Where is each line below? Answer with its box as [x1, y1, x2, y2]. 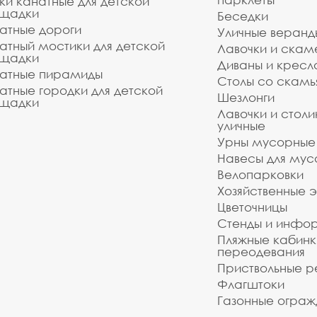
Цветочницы [217, 200, 287, 214]
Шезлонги [217, 90, 275, 105]
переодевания [217, 244, 305, 259]
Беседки [217, 8, 268, 23]
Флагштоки [217, 277, 284, 292]
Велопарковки [217, 167, 304, 182]
